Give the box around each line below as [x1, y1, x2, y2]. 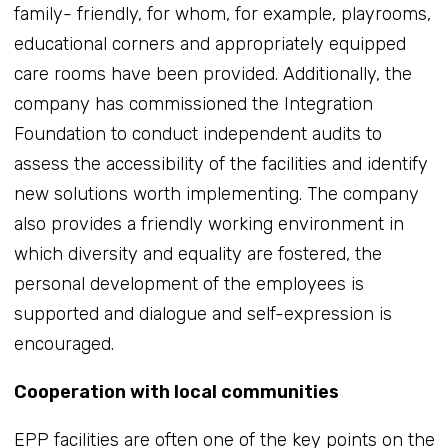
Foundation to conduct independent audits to [13, 122, 382, 145]
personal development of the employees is [13, 272, 364, 295]
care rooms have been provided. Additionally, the [13, 62, 412, 85]
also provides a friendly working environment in [13, 212, 404, 235]
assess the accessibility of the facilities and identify [13, 152, 428, 175]
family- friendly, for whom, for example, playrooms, [13, 2, 431, 25]
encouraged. [13, 332, 114, 355]
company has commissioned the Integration [13, 92, 373, 115]
